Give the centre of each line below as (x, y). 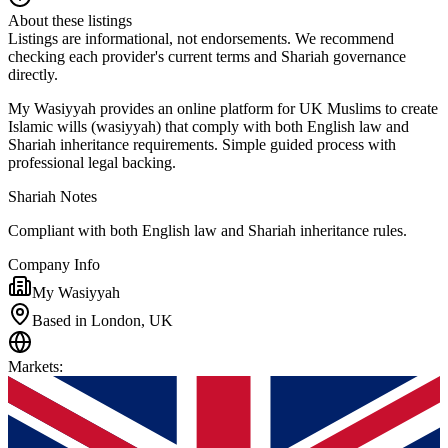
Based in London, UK (102, 320)
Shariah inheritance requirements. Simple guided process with (202, 144)
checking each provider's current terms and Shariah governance (207, 56)
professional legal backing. (92, 162)
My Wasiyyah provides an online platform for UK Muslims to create (223, 108)
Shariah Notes (52, 196)
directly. (33, 74)
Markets (33, 366)
